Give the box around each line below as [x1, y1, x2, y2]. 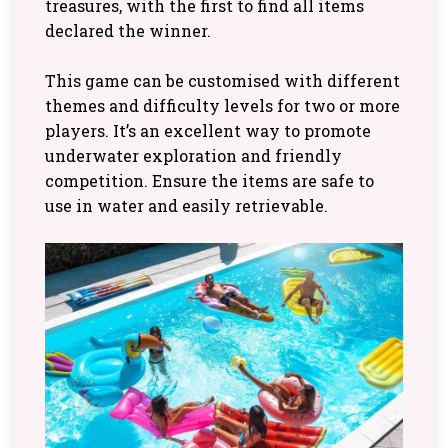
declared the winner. [45, 20, 211, 41]
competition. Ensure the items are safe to [45, 170, 374, 191]
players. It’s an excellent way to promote [45, 120, 371, 141]
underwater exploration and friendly [45, 145, 342, 166]
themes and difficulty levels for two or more [45, 95, 400, 116]
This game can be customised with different [45, 70, 400, 91]
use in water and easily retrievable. [45, 195, 328, 216]
